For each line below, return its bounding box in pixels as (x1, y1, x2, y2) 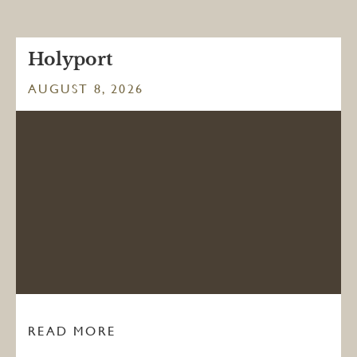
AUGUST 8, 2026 (28, 81, 144, 96)
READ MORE (28, 324, 116, 339)
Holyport (28, 49, 112, 70)
